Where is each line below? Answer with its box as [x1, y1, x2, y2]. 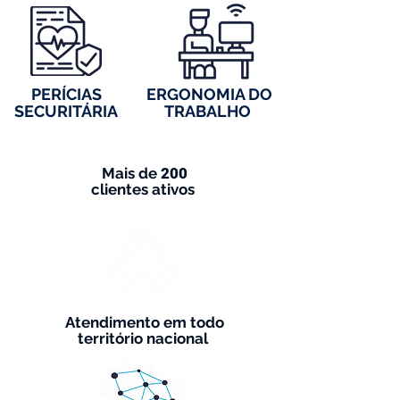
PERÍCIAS [27, 85, 105, 104]
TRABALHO [163, 102, 251, 121]
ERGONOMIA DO [142, 85, 272, 104]
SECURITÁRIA [14, 102, 118, 121]
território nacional [78, 329, 208, 347]
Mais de [98, 164, 161, 182]
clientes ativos [91, 180, 195, 198]
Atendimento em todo [62, 313, 224, 331]
